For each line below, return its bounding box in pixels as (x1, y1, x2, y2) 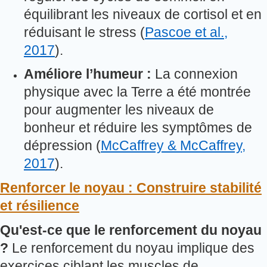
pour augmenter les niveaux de (24, 102, 214, 118)
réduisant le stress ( (24, 24, 145, 40)
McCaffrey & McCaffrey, (101, 138, 246, 154)
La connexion (151, 66, 238, 82)
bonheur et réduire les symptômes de (24, 120, 252, 136)
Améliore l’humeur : (24, 66, 151, 82)
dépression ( (24, 138, 101, 154)
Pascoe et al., (145, 24, 228, 40)
